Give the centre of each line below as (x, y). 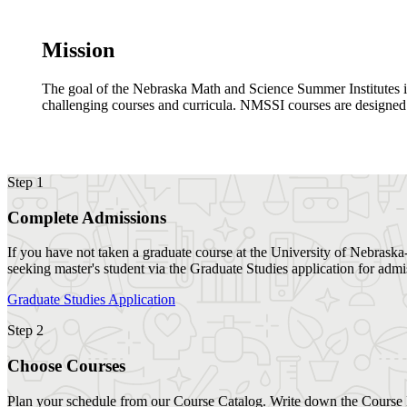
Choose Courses (66, 366)
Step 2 (25, 331)
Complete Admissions (87, 217)
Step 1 (25, 182)
